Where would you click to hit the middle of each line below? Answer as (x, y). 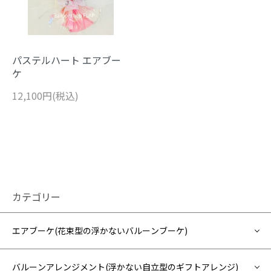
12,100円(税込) (45, 95)
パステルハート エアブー (67, 60)
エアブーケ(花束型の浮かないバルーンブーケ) (100, 230)
